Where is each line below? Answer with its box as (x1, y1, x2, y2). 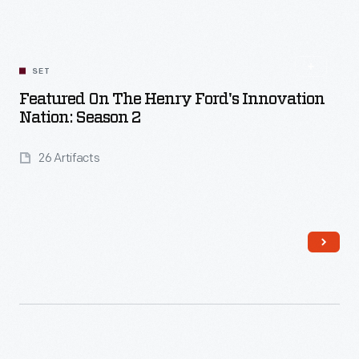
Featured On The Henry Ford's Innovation (19, 91, 325, 107)
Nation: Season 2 (19, 110, 141, 126)
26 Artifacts (38, 151, 100, 166)
